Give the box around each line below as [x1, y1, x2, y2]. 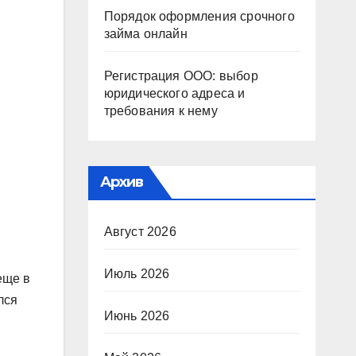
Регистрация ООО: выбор [103, 69, 258, 83]
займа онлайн [103, 27, 188, 41]
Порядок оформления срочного [103, 10, 295, 23]
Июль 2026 [103, 267, 170, 281]
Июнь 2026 [103, 309, 170, 323]
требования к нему [103, 104, 218, 118]
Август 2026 [103, 225, 176, 238]
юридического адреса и [103, 87, 246, 100]
